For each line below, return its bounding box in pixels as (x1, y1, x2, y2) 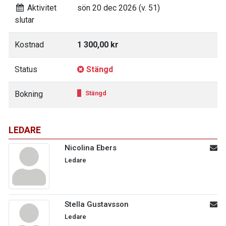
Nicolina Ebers (65, 143, 117, 152)
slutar (15, 15, 34, 25)
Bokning (15, 89, 43, 99)
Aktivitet (25, 3, 56, 13)
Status (15, 65, 37, 74)
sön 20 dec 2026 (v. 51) (77, 3, 160, 13)
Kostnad (15, 40, 44, 49)
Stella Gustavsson (65, 200, 129, 209)
